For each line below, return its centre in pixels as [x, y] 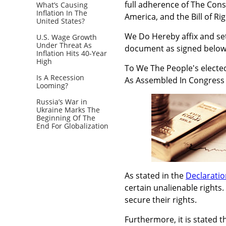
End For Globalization [72, 126]
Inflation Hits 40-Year [72, 53]
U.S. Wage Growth [67, 37]
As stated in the [155, 175]
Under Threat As [64, 45]
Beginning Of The [66, 118]
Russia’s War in [62, 101]
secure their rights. [161, 200]
